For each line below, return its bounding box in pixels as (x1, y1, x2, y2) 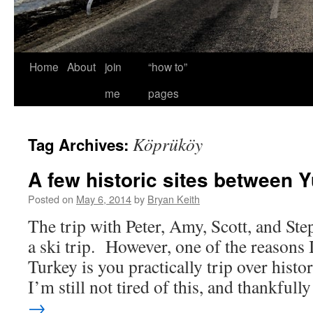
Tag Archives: (28, 133, 133, 156)
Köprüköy (133, 132, 203, 156)
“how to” (148, 59, 187, 74)
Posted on (28, 191, 73, 206)
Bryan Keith (147, 191, 200, 206)
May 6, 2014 (76, 191, 131, 206)
